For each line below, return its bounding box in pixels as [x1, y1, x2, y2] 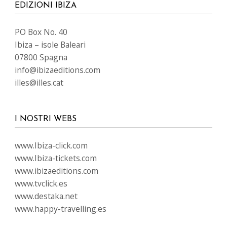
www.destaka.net [15, 190, 78, 202]
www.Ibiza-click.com [15, 139, 88, 151]
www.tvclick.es [15, 177, 67, 189]
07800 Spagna [15, 51, 67, 63]
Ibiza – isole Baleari [15, 39, 86, 50]
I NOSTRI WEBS [15, 115, 77, 123]
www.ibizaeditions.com [15, 165, 98, 176]
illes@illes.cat [15, 77, 63, 88]
